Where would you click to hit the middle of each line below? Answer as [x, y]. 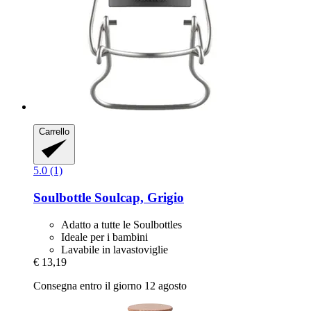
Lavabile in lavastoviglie [115, 249]
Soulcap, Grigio [137, 197]
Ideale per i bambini [104, 237]
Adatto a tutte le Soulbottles [121, 224]
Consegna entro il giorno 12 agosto [110, 285]
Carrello [54, 131]
